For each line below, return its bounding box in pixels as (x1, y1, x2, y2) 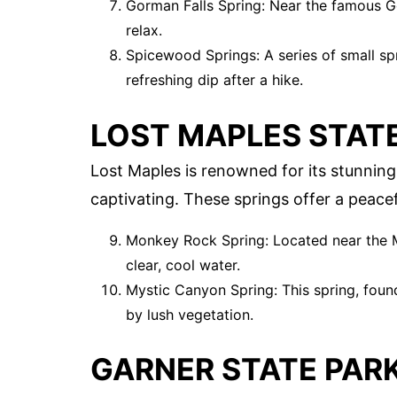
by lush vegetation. (126, 305, 253, 323)
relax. (126, 21, 162, 40)
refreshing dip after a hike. (126, 71, 303, 90)
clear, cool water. (126, 255, 240, 274)
